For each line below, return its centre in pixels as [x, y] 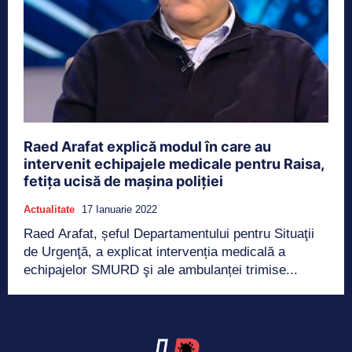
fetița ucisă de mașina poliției [123, 181]
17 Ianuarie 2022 [119, 209]
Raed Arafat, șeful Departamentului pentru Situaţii [169, 233]
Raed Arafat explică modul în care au [147, 146]
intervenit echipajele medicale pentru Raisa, [174, 163]
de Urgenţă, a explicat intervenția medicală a [154, 251]
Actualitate [49, 209]
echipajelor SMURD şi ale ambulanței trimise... [161, 269]
